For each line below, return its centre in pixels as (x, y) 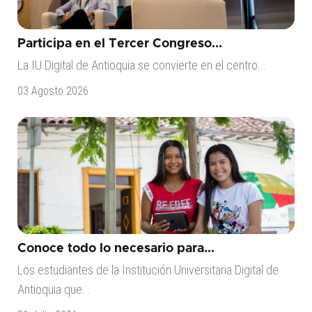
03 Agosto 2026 (53, 91)
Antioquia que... (54, 289)
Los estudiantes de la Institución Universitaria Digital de (148, 270)
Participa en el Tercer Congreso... (119, 44)
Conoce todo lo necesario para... (116, 249)
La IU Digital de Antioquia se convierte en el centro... (141, 65)
